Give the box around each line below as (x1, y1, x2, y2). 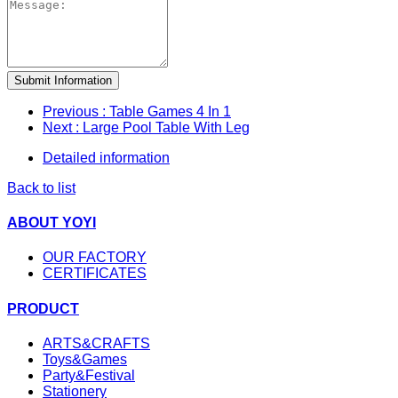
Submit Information (14, 73, 112, 87)
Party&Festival (43, 367, 135, 383)
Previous (43, 103, 102, 119)
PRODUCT (7, 300, 79, 316)
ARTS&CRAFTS (43, 335, 150, 351)
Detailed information (43, 149, 170, 165)
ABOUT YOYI (7, 215, 96, 231)
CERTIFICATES (43, 266, 147, 282)
